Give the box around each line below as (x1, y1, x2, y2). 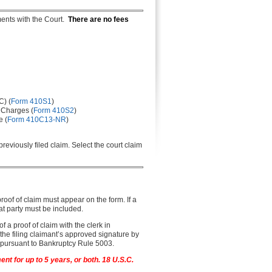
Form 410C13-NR (7, 115, 66, 124)
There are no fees (68, 15, 129, 24)
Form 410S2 (33, 106, 74, 115)
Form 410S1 (11, 97, 52, 106)
